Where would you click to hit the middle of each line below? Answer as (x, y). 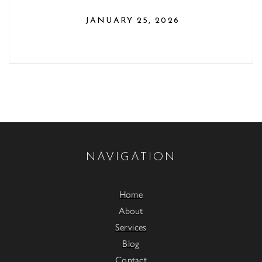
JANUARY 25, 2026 (132, 21)
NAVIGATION (131, 157)
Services (131, 227)
